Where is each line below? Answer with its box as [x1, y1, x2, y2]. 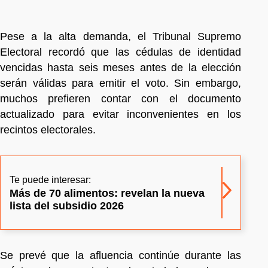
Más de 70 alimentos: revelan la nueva [10, 187, 205, 199]
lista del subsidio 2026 [10, 199, 124, 212]
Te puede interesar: [10, 174, 91, 185]
